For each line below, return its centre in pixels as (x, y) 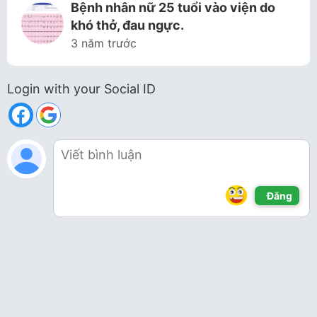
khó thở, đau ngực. (127, 25)
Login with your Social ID (81, 89)
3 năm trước (104, 43)
